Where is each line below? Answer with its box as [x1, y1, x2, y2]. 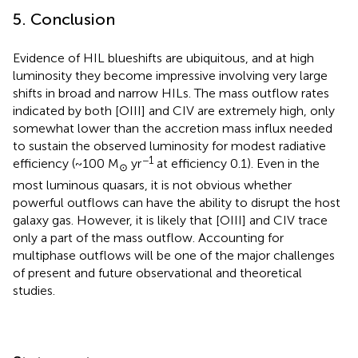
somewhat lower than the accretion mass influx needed [13, 121, 332, 137]
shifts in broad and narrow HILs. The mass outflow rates [13, 86, 329, 101]
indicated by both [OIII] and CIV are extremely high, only [13, 103, 335, 119]
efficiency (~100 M [13, 156, 119, 172]
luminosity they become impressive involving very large [13, 68, 328, 84]
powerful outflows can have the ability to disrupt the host [13, 194, 340, 210]
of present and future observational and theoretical [13, 265, 302, 280]
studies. [13, 282, 55, 298]
